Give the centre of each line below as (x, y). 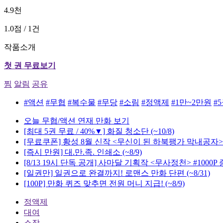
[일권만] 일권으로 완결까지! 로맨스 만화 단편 (104, 173)
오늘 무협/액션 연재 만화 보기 (77, 121)
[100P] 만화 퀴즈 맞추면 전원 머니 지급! (94, 184)
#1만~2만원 (191, 103)
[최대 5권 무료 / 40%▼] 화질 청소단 (86, 131)
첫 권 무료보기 (30, 66)
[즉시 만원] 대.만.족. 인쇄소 (72, 152)
